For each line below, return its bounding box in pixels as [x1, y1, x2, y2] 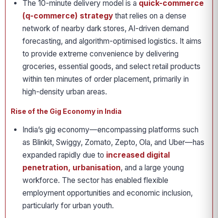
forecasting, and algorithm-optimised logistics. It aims [22, 36, 201, 46]
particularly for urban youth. [22, 201, 114, 210]
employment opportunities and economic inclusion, [22, 188, 193, 198]
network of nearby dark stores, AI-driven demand [22, 24, 189, 33]
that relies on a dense [113, 11, 186, 20]
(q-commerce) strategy [22, 11, 113, 20]
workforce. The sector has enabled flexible [22, 176, 168, 185]
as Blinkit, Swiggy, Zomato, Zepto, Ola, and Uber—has [22, 138, 204, 147]
